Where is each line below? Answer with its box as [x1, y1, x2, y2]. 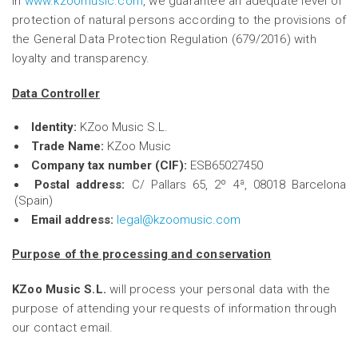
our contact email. [12, 320, 113, 335]
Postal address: [34, 177, 132, 192]
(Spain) [14, 193, 53, 208]
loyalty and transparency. [12, 51, 149, 66]
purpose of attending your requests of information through [12, 301, 337, 316]
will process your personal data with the [106, 282, 331, 296]
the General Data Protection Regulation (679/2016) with [12, 32, 316, 46]
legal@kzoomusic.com [117, 213, 241, 227]
